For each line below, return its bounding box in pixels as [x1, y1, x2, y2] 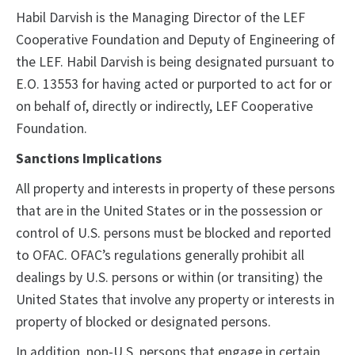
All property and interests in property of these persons [16, 180, 335, 198]
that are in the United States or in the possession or [16, 202, 323, 220]
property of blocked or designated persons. [16, 313, 271, 331]
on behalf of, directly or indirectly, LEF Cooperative [16, 97, 313, 116]
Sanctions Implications [16, 150, 162, 168]
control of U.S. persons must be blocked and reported [16, 224, 331, 242]
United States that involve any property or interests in [16, 291, 334, 309]
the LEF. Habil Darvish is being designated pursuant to [16, 53, 334, 71]
